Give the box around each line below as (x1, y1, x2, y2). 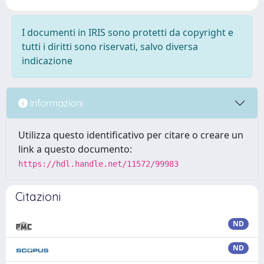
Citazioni (15, 189, 61, 204)
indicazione (22, 54, 72, 67)
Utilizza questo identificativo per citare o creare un (18, 128, 243, 141)
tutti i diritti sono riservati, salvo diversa (22, 40, 198, 53)
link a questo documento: (18, 143, 132, 156)
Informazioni (28, 97, 83, 109)
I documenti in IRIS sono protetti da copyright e (22, 26, 233, 39)
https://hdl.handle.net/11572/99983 (18, 159, 179, 169)
